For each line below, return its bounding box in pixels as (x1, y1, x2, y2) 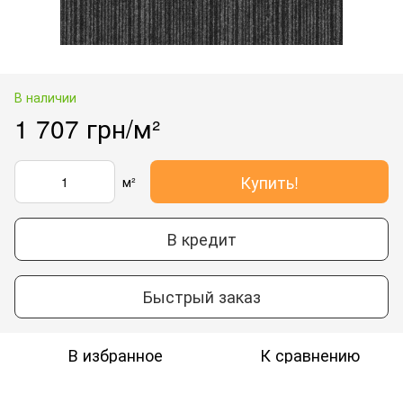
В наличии (14, 87, 76, 106)
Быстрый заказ (142, 284, 261, 309)
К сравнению (259, 342, 360, 366)
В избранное (67, 342, 163, 366)
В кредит (166, 227, 237, 251)
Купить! (240, 169, 299, 193)
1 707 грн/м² (14, 109, 160, 146)
